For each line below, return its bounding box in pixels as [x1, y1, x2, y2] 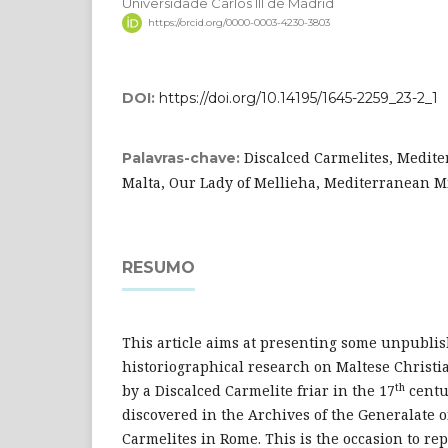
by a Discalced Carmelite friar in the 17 [122, 381, 395, 401]
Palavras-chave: [122, 149, 244, 168]
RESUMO [122, 258, 195, 278]
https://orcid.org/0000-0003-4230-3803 [147, 16, 330, 30]
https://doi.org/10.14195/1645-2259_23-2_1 [159, 89, 438, 108]
